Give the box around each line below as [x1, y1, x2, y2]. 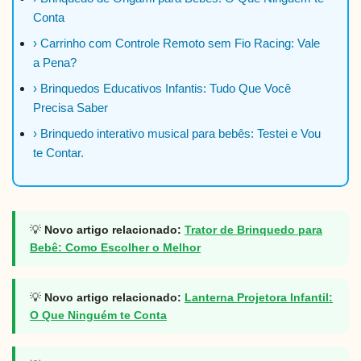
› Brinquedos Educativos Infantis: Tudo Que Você [33, 81, 291, 96]
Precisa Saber [33, 101, 108, 115]
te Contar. [33, 146, 84, 160]
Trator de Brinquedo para [185, 223, 322, 237]
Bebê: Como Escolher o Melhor [30, 241, 201, 255]
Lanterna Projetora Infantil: [185, 291, 333, 305]
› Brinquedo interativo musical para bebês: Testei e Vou [33, 127, 321, 141]
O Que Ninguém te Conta [30, 309, 167, 322]
